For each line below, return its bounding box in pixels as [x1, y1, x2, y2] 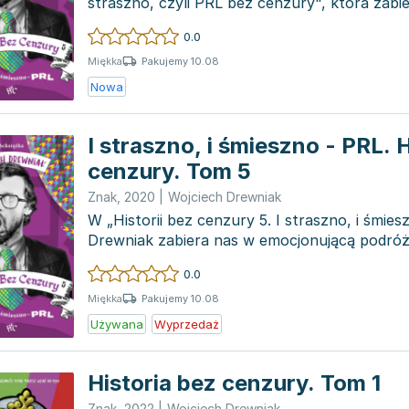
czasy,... [88, 14, 142, 32]
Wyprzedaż [154, 317, 219, 331]
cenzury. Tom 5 [88, 158, 251, 184]
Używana [90, 317, 143, 331]
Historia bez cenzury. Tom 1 [88, 370, 381, 396]
